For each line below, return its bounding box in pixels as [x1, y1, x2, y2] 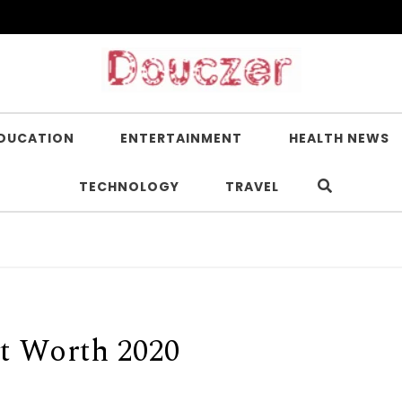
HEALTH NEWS [288, 129, 389, 147]
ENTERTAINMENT [120, 129, 242, 147]
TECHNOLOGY [78, 178, 179, 196]
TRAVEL [225, 178, 279, 196]
